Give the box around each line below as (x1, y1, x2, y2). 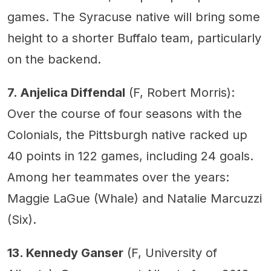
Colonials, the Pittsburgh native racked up (7, 128, 247, 142)
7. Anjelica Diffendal (7, 85, 125, 100)
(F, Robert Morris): (125, 85, 235, 100)
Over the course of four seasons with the (7, 106, 242, 121)
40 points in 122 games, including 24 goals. (7, 149, 253, 163)
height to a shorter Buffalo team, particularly (7, 31, 261, 45)
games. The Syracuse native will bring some (7, 10, 260, 24)
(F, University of (123, 246, 217, 260)
